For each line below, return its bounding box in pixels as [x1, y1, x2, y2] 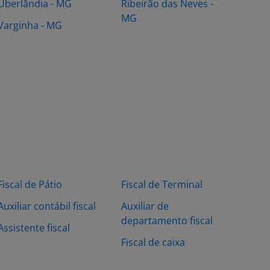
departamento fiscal [121, 214, 213, 227]
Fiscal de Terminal [121, 178, 202, 191]
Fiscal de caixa [121, 236, 185, 249]
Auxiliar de [121, 199, 169, 213]
